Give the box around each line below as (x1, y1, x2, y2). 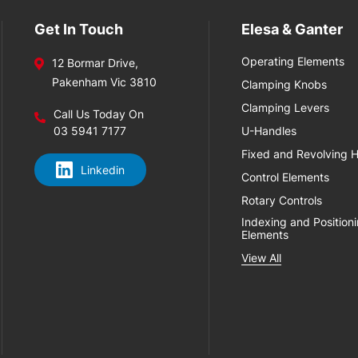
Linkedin (81, 163, 125, 177)
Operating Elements (241, 54, 345, 68)
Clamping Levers (241, 101, 330, 114)
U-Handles (241, 124, 297, 137)
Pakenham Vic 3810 (52, 75, 157, 89)
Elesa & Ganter (241, 21, 344, 38)
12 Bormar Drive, (52, 56, 139, 70)
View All (241, 251, 282, 265)
